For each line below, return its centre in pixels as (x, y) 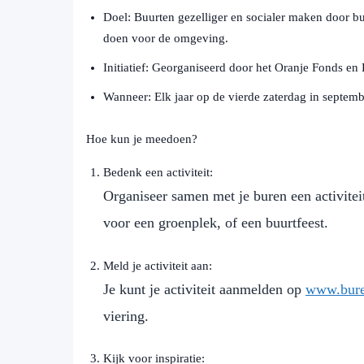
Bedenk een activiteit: (158, 173)
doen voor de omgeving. (166, 39)
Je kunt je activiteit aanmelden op (204, 289)
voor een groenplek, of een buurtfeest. (216, 223)
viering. (126, 316)
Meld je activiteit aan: (158, 265)
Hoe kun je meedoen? (142, 139)
